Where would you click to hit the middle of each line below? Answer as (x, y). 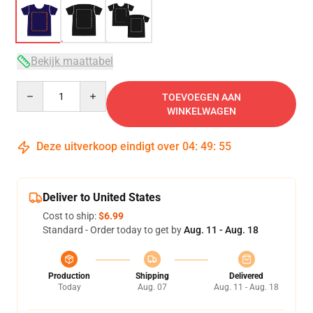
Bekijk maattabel (72, 61)
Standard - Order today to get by (113, 230)
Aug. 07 (152, 287)
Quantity (35, 87)
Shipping (152, 276)
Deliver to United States (102, 197)
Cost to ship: (71, 216)
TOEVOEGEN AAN (201, 97)
